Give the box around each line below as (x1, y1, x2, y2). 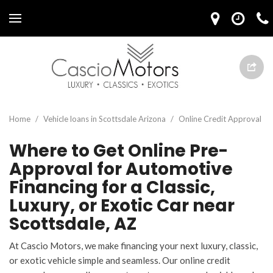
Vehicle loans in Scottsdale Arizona (43, 114, 168, 124)
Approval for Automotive (9, 157, 233, 181)
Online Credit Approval (179, 114, 261, 124)
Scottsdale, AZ (9, 212, 136, 236)
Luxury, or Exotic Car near (9, 194, 235, 218)
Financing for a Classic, (9, 175, 215, 199)
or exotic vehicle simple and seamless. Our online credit (9, 255, 230, 266)
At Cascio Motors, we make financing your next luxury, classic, (9, 240, 258, 251)
